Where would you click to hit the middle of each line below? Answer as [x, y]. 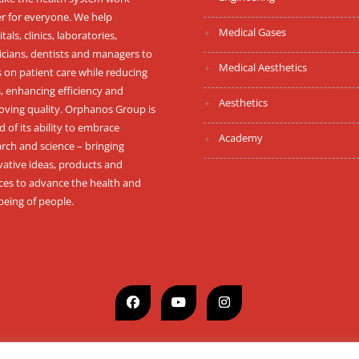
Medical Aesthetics [262, 67]
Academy [240, 138]
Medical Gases [252, 32]
